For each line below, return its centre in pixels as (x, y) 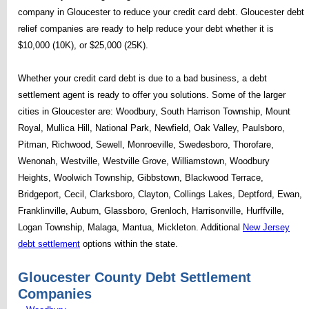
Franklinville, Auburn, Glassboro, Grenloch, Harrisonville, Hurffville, (151, 211)
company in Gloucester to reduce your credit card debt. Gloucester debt (161, 12)
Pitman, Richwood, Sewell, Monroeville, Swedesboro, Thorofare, (146, 144)
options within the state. (129, 244)
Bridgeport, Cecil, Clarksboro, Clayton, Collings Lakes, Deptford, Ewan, (160, 194)
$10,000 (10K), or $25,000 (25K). (83, 45)
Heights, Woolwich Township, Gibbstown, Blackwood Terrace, (141, 178)
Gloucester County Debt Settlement (134, 277)
